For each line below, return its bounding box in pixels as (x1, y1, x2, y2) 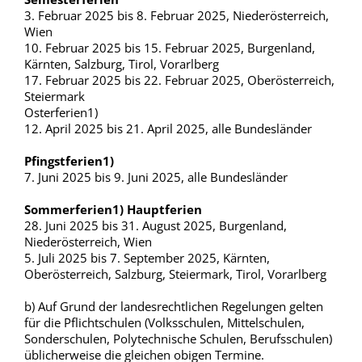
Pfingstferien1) (24, 153, 114, 169)
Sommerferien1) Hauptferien (24, 201, 202, 217)
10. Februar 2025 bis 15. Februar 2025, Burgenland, (24, 40, 315, 56)
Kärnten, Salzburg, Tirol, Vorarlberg (24, 56, 219, 72)
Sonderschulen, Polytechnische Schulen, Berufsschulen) (24, 330, 332, 347)
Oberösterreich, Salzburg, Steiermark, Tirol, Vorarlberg (24, 266, 326, 282)
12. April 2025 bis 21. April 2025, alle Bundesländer (24, 120, 312, 137)
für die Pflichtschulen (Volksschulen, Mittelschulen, (24, 314, 305, 330)
